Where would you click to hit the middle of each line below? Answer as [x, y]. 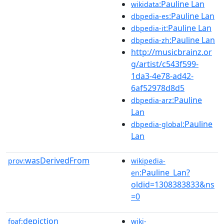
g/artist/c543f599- [165, 64]
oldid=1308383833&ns [173, 184]
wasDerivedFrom [57, 160]
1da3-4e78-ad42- [162, 76]
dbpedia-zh [150, 40]
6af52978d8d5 [158, 88]
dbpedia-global [157, 124]
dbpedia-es [150, 16]
